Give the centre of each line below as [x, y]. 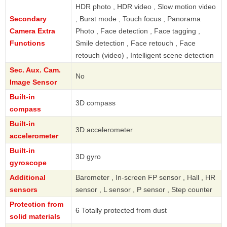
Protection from [36, 204]
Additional [28, 177]
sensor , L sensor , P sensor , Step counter [144, 189]
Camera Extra [32, 31]
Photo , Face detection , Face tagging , [138, 31]
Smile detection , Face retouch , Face [136, 43]
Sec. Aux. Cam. [35, 70]
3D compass [96, 103]
